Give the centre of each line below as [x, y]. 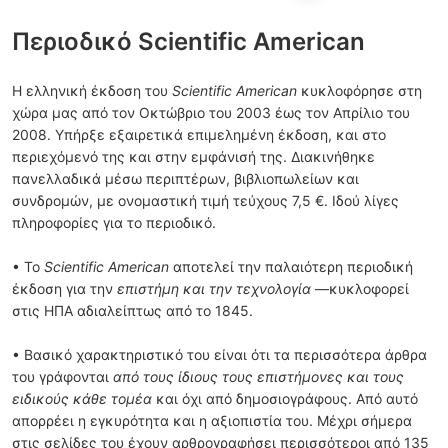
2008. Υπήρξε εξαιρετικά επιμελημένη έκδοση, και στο [199, 134]
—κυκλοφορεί [360, 288]
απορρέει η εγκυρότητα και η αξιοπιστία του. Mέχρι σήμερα [212, 420]
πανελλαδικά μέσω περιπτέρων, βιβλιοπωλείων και [185, 178]
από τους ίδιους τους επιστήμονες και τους [258, 376]
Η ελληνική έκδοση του [92, 90]
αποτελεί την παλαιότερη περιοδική [291, 266]
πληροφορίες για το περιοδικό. [114, 222]
